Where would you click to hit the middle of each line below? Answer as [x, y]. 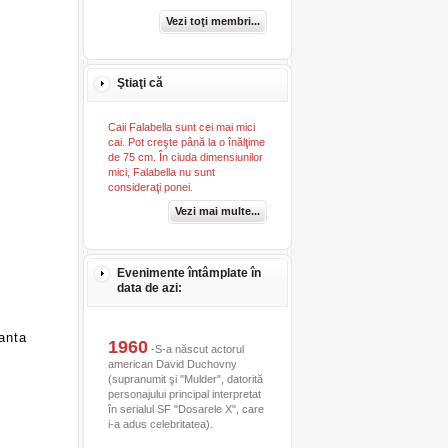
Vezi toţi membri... [212, 21]
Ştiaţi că [139, 83]
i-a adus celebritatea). [160, 424]
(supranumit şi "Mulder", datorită [185, 379]
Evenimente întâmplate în [188, 273]
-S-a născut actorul [195, 349]
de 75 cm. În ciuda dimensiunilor [185, 157]
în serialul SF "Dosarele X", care [185, 409]
